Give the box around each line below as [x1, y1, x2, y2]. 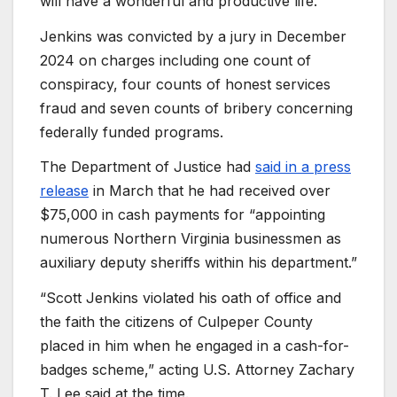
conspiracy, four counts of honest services [40, 74, 331, 93]
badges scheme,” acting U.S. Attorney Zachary [40, 361, 354, 379]
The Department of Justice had [40, 158, 255, 176]
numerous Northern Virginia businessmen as [40, 230, 341, 248]
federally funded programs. [40, 122, 223, 141]
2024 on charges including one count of [40, 51, 311, 69]
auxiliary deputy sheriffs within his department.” [40, 253, 357, 272]
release [40, 182, 89, 200]
